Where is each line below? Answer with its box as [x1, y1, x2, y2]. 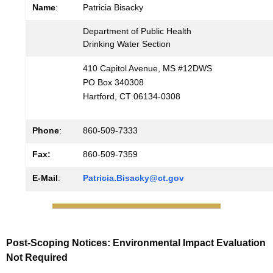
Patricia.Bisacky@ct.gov [83, 173, 184, 183]
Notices [69, 238, 107, 249]
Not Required [6, 252, 68, 263]
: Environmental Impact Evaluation [107, 238, 266, 249]
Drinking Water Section [83, 39, 171, 49]
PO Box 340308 [83, 77, 144, 88]
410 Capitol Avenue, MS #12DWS [83, 63, 212, 74]
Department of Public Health [83, 26, 191, 37]
